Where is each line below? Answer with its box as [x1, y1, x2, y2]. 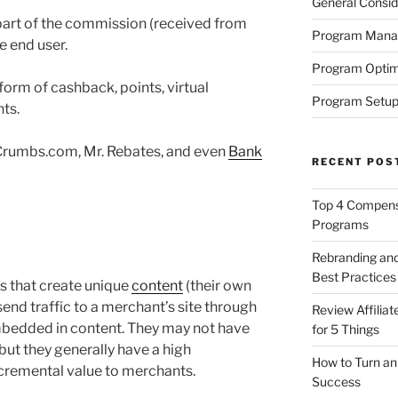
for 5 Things [311, 321, 379, 337]
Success [311, 373, 361, 389]
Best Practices [311, 268, 396, 284]
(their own [183, 277, 251, 295]
